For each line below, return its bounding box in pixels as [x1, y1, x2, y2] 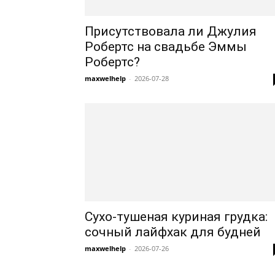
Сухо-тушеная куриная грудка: [85, 209, 268, 224]
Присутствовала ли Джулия [85, 24, 257, 39]
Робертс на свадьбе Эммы [85, 39, 247, 54]
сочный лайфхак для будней [85, 225, 261, 239]
